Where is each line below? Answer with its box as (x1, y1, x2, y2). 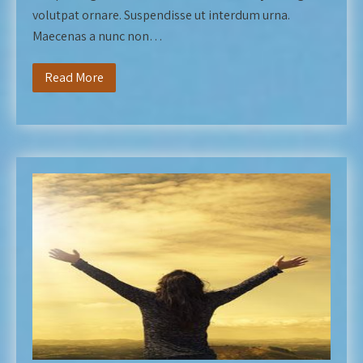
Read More (45, 69, 104, 86)
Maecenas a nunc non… (32, 28, 163, 45)
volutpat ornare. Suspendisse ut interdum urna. (32, 6, 290, 23)
